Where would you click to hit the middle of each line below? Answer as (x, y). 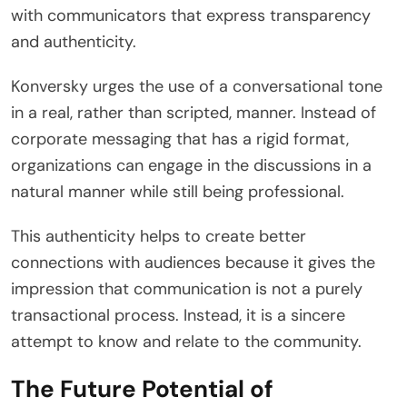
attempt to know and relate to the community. (186, 341)
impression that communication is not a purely (187, 288)
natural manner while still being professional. (178, 191)
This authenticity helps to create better (159, 236)
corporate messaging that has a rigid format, (180, 139)
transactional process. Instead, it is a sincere (178, 315)
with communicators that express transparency (191, 15)
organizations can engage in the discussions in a (191, 165)
